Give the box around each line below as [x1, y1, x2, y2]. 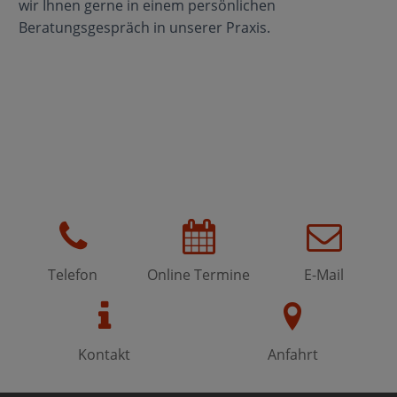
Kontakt [78, 345, 131, 365]
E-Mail [304, 265, 345, 285]
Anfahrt [267, 345, 318, 365]
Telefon [48, 265, 98, 285]
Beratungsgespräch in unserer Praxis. [18, 18, 270, 38]
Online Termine [147, 265, 251, 285]
